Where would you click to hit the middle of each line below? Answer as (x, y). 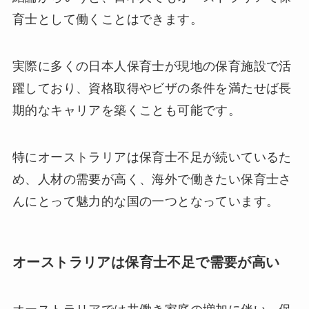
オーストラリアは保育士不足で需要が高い (146, 262)
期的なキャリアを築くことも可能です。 (127, 110)
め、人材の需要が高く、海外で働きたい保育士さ (152, 179)
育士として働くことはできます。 (107, 20)
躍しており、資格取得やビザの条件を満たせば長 (152, 88)
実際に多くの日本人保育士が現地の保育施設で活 (152, 66)
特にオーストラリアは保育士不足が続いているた (152, 157)
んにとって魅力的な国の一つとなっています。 (146, 201)
